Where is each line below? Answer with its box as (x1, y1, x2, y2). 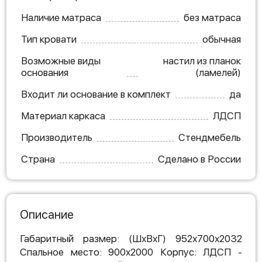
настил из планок (163, 55, 241, 67)
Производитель (21, 132, 92, 143)
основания (21, 67, 68, 78)
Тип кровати (21, 33, 77, 45)
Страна (21, 153, 55, 165)
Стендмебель (178, 132, 241, 143)
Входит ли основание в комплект (21, 88, 171, 100)
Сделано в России (158, 153, 241, 165)
